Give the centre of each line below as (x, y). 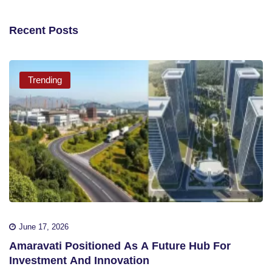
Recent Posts (44, 30)
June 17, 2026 (44, 227)
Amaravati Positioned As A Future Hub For (120, 246)
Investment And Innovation (79, 261)
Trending (45, 80)
